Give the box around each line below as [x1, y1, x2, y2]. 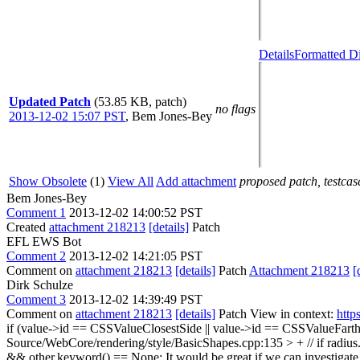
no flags [215, 102, 256, 116]
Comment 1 [6, 206, 66, 219]
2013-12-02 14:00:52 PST [69, 206, 202, 219]
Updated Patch [9, 95, 91, 108]
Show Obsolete [9, 174, 87, 188]
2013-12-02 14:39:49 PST [69, 292, 202, 306]
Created [6, 220, 49, 234]
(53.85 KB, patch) [94, 95, 186, 108]
